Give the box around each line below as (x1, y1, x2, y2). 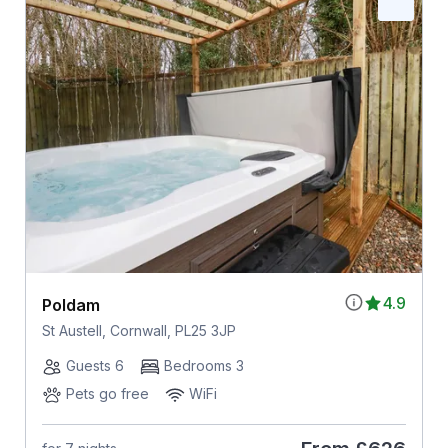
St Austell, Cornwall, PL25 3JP (41, 321, 236, 339)
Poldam (41, 294, 100, 315)
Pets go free (65, 384, 149, 402)
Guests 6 (65, 356, 124, 374)
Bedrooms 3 (163, 356, 244, 374)
